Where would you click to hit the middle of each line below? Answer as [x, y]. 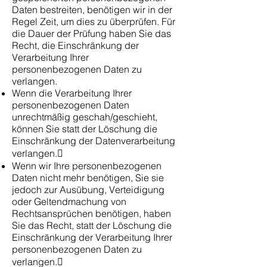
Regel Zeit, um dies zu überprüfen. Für [94, 21]
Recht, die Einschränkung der [75, 45]
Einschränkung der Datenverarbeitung [94, 141]
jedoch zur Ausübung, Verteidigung [88, 190]
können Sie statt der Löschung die [85, 129]
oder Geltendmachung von [69, 201]
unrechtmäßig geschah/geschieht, [85, 117]
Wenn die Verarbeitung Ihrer [72, 93]
